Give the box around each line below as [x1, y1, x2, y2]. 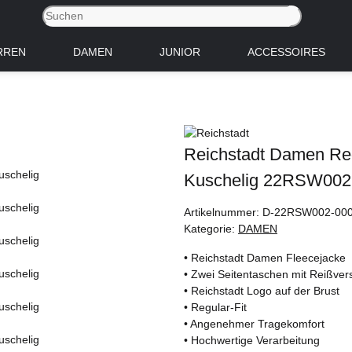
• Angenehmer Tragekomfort [184, 317, 324, 330]
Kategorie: [184, 222, 238, 235]
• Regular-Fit [184, 300, 247, 313]
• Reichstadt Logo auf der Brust [184, 284, 339, 297]
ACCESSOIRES [247, 45, 325, 58]
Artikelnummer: [184, 205, 262, 218]
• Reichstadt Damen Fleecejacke [184, 251, 346, 264]
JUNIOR [159, 45, 200, 58]
